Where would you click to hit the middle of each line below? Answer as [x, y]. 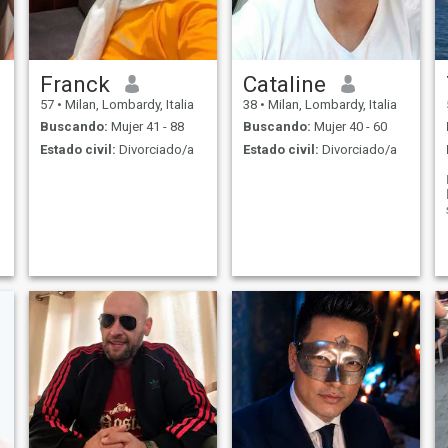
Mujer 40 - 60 [348, 127]
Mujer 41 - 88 [145, 127]
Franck [74, 83]
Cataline [284, 83]
